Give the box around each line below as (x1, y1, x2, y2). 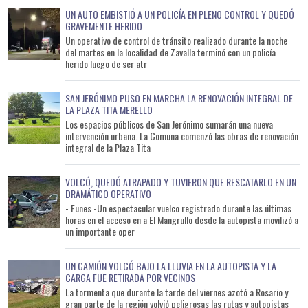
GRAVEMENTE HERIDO (65, 18, 142, 33)
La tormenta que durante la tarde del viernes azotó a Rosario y (65, 284, 288, 299)
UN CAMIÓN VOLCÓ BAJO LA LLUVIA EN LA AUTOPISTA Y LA (65, 258, 276, 273)
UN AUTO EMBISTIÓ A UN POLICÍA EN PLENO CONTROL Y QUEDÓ (65, 6, 294, 21)
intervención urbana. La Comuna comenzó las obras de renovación (65, 128, 298, 143)
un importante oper (65, 223, 135, 239)
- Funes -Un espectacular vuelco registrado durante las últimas (65, 200, 291, 215)
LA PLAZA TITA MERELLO (65, 102, 153, 117)
